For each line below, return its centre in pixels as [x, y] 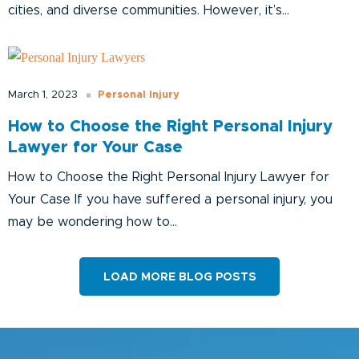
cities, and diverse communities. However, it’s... [149, 11]
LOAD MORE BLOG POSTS [179, 278]
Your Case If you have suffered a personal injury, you [170, 200]
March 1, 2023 [43, 95]
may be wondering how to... [93, 222]
